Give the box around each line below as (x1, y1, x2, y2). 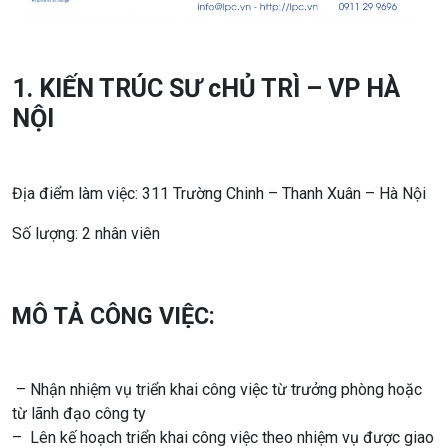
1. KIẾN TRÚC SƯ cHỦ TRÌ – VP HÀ (12, 73, 400, 103)
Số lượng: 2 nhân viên (12, 223, 160, 243)
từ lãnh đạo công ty (12, 403, 146, 423)
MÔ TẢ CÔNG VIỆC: (12, 301, 215, 330)
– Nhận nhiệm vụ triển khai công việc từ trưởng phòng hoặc (12, 379, 422, 399)
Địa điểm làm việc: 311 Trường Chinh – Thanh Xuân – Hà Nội (12, 183, 426, 203)
